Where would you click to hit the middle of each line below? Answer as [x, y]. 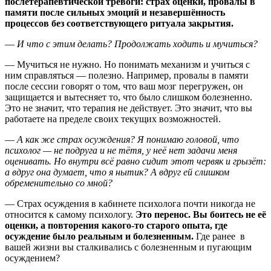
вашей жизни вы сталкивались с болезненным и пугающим [128, 247]
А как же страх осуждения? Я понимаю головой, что [128, 139]
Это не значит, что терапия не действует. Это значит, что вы [129, 108]
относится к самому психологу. [69, 214]
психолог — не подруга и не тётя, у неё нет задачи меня [121, 150]
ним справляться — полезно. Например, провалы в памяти [127, 75]
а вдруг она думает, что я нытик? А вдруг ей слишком [117, 172]
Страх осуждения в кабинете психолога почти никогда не [136, 203]
